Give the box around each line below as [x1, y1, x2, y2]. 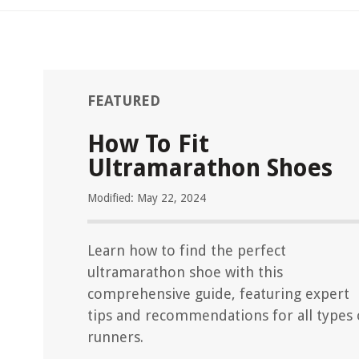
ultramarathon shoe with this [87, 264, 283, 280]
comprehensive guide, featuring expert [87, 285, 349, 302]
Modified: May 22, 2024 [87, 192, 206, 204]
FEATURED [87, 92, 160, 109]
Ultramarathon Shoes [87, 154, 333, 182]
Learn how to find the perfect [87, 242, 286, 259]
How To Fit [87, 130, 209, 158]
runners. [87, 329, 143, 345]
